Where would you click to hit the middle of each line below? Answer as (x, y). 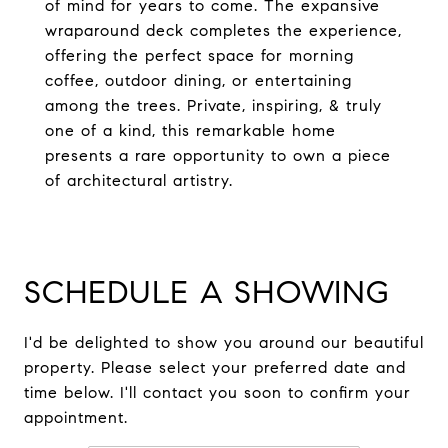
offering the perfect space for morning (199, 55)
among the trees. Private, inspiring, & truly (213, 105)
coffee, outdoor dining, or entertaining (198, 80)
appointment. (76, 417)
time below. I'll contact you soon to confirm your (217, 392)
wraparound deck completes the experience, (223, 30)
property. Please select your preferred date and (215, 367)
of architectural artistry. (139, 180)
